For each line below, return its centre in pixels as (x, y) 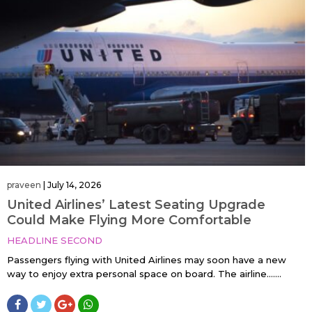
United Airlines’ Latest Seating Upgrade (136, 205)
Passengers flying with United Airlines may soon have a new (147, 260)
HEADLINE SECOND (55, 241)
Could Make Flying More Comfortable (129, 220)
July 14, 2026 (74, 185)
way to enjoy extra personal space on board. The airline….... (144, 274)
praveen (24, 185)
